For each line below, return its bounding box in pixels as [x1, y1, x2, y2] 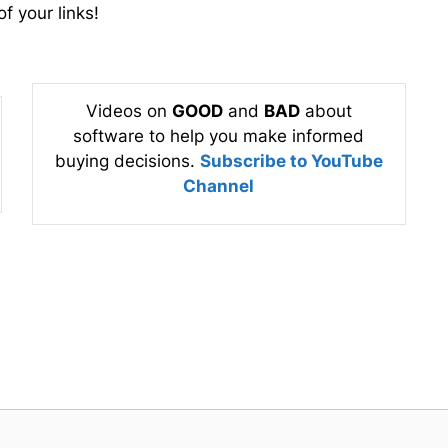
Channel [183, 176, 255, 197]
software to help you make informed [73, 126, 365, 147]
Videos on [85, 101, 172, 122]
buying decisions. [54, 151, 200, 172]
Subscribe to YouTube [199, 151, 383, 172]
